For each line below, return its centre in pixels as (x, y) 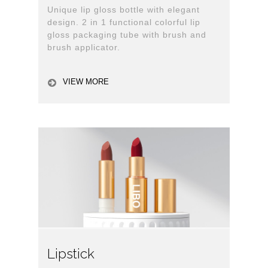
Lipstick (71, 254)
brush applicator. (84, 48)
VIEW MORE (86, 81)
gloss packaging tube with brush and (127, 35)
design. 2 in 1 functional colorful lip (124, 22)
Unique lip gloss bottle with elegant (124, 10)
